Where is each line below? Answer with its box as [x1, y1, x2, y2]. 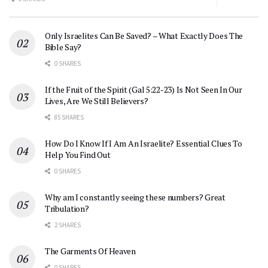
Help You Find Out [45, 148, 111, 160]
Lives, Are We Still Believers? [45, 95, 148, 106]
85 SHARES [53, 112, 84, 121]
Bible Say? [45, 41, 82, 53]
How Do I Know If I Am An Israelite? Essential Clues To [45, 137, 242, 149]
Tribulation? [45, 202, 89, 214]
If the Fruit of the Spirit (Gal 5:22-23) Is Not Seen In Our [45, 83, 242, 95]
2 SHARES [53, 220, 81, 229]
